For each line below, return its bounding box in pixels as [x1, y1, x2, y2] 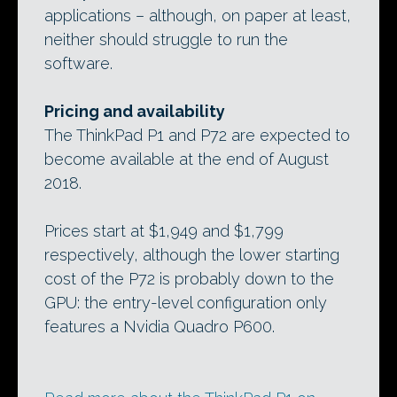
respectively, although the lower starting [44, 245, 339, 265]
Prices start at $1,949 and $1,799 [44, 222, 284, 241]
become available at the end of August [44, 150, 329, 169]
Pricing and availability [44, 102, 225, 121]
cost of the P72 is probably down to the [44, 269, 334, 289]
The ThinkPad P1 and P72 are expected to [44, 126, 350, 145]
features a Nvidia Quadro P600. [44, 317, 275, 337]
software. [44, 54, 113, 74]
